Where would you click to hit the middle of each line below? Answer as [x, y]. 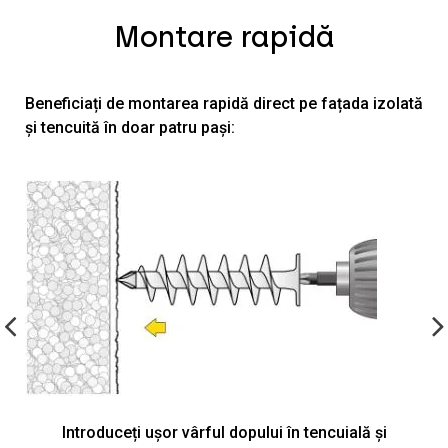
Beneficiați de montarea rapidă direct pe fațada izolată [224, 104]
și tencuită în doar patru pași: [130, 128]
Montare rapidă [224, 37]
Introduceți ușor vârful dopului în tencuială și [224, 433]
